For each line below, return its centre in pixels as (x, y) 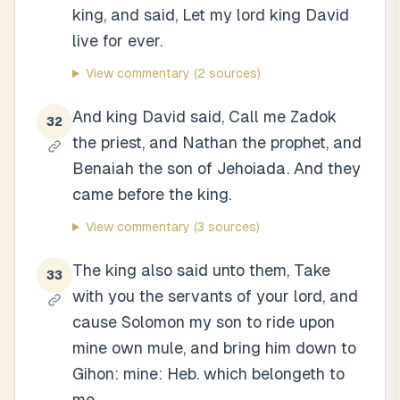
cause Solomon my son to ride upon (204, 322)
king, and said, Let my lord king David (211, 15)
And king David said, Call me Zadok (204, 117)
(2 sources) (225, 73)
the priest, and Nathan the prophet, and (217, 142)
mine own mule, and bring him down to (214, 348)
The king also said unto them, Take (201, 270)
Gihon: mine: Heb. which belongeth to (208, 374)
